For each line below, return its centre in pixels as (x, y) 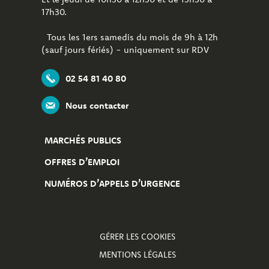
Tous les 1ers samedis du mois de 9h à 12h (130, 37)
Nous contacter (97, 105)
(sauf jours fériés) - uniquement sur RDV (125, 50)
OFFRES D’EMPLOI (82, 162)
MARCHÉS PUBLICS (83, 140)
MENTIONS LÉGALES (138, 255)
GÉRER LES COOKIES (138, 237)
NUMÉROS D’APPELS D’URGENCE (112, 183)
